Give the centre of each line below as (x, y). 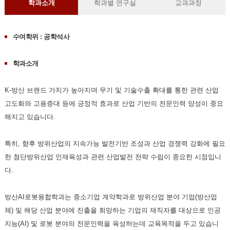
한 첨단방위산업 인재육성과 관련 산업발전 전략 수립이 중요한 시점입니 (113, 157)
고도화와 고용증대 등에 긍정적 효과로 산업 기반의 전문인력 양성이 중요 (114, 103)
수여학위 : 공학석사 (41, 37)
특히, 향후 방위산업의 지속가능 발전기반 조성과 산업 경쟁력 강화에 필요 (115, 143)
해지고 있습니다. (30, 117)
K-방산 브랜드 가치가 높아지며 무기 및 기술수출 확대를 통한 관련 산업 (111, 90)
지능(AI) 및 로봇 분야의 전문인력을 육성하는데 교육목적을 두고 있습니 (111, 224)
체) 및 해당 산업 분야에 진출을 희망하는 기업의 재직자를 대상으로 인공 (112, 210)
